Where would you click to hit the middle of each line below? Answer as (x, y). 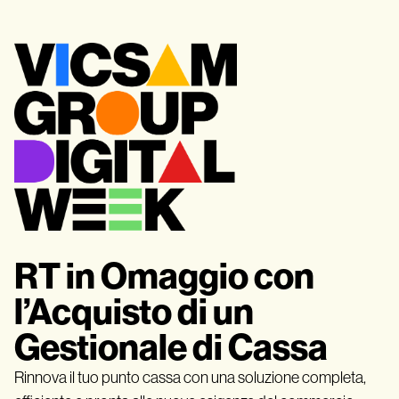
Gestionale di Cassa (171, 349)
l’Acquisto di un (134, 313)
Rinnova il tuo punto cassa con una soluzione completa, (190, 378)
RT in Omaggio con (164, 277)
